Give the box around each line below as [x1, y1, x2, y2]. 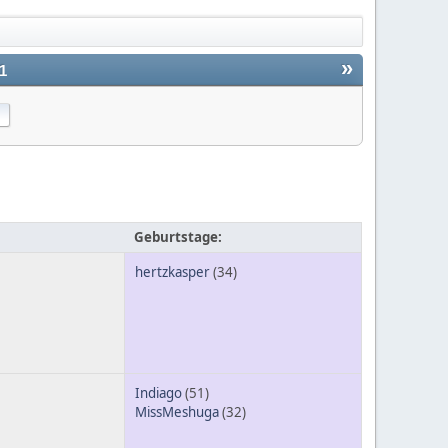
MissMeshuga [135, 403, 219, 422]
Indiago [135, 384, 182, 403]
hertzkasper [135, 263, 210, 282]
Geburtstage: [134, 228, 222, 247]
